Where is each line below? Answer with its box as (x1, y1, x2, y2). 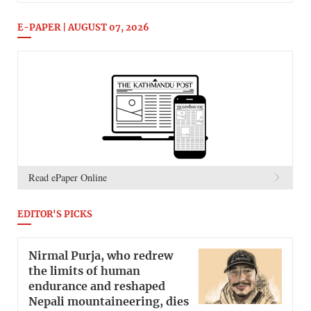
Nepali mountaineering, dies (28, 296, 189, 308)
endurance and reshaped (28, 280, 165, 292)
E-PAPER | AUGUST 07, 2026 (17, 24, 149, 33)
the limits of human (28, 265, 140, 277)
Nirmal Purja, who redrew (28, 250, 173, 262)
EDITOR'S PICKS (17, 210, 92, 220)
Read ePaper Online (28, 171, 107, 185)
